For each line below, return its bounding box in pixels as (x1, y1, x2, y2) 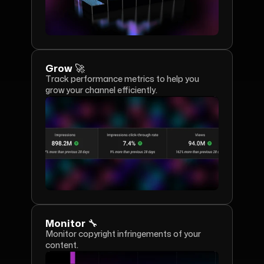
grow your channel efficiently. (45, 87, 157, 94)
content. (45, 242, 78, 249)
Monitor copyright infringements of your (45, 230, 201, 238)
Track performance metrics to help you (45, 75, 199, 83)
